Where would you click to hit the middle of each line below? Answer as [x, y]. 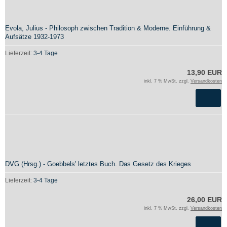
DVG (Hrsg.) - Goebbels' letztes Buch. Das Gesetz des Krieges [98, 164]
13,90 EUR [204, 72]
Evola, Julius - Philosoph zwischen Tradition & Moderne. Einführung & [108, 28]
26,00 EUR [204, 200]
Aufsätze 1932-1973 [34, 37]
